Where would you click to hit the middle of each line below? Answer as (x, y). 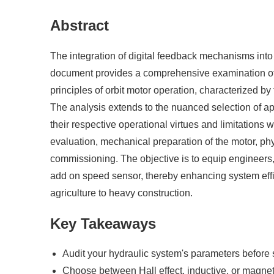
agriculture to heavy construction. (121, 193)
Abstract (80, 26)
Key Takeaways (103, 223)
